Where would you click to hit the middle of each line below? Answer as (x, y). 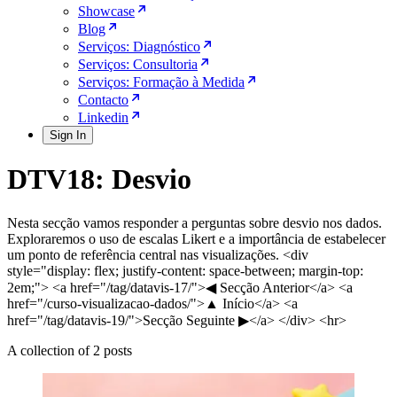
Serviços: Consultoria (138, 64)
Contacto (103, 100)
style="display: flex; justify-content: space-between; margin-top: (185, 270)
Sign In (68, 135)
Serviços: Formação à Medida (161, 82)
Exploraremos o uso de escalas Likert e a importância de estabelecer (196, 238)
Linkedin (103, 117)
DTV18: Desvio (99, 179)
